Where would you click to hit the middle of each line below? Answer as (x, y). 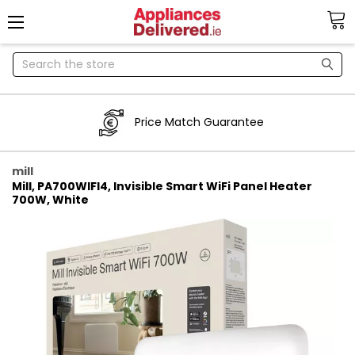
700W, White (50, 199)
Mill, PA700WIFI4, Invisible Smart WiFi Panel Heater (162, 186)
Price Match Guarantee (199, 122)
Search (32, 60)
